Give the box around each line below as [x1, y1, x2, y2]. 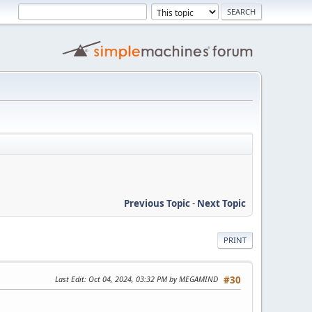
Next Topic [197, 196, 246, 210]
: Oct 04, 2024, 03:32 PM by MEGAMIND [84, 273, 218, 284]
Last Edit [55, 273, 84, 284]
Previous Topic [124, 196, 190, 210]
